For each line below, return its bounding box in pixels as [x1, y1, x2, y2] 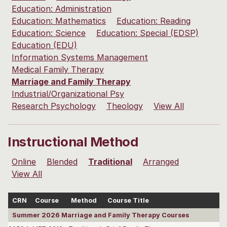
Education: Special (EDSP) [96, 28, 199, 39]
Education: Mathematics [12, 16, 106, 26]
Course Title [107, 197, 149, 205]
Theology [106, 101, 143, 111]
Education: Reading [117, 16, 191, 26]
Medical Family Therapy [12, 64, 104, 75]
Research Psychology [12, 101, 96, 111]
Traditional [88, 157, 132, 167]
